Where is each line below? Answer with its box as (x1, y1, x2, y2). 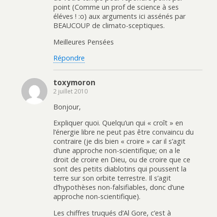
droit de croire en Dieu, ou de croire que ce (53, 155, 190, 165)
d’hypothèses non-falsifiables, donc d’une (53, 183, 185, 192)
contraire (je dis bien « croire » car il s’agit (53, 137, 186, 146)
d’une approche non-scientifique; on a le (53, 146, 180, 155)
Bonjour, (53, 102, 81, 111)
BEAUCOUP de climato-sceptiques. (53, 21, 165, 31)
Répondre (53, 53, 85, 63)
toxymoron (53, 77, 95, 87)
